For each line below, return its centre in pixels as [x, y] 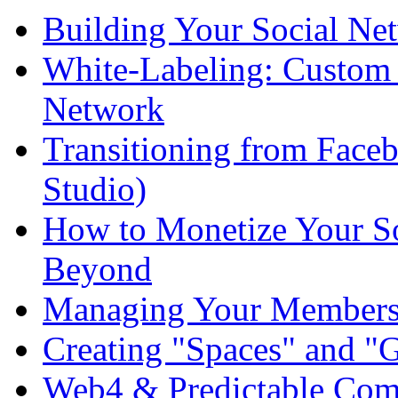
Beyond [97, 269]
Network [103, 109]
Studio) [95, 189]
